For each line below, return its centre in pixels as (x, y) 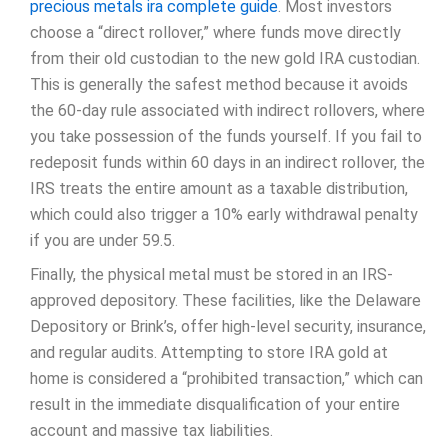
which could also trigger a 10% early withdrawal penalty (224, 214)
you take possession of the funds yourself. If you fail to (226, 136)
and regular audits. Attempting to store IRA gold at (209, 352)
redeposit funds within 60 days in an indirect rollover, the (227, 162)
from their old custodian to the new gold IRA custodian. (225, 58)
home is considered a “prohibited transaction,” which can (226, 378)
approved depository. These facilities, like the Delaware (225, 300)
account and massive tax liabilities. (151, 430)
